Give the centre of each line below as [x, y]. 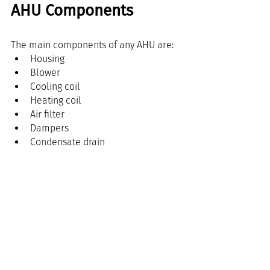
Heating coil [56, 100]
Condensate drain [67, 142]
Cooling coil [55, 86]
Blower [45, 72]
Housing [47, 58]
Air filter [47, 114]
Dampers [49, 128]
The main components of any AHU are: [92, 45]
